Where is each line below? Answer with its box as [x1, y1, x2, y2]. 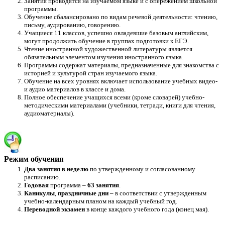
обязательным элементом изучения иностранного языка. [24, 53, 183, 61]
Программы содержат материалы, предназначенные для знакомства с [24, 61, 219, 69]
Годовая [24, 181, 49, 189]
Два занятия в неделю [24, 165, 88, 173]
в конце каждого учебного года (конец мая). [85, 205, 209, 213]
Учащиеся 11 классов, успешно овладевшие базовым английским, [24, 29, 208, 37]
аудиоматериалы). [24, 109, 74, 117]
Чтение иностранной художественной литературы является [24, 45, 192, 53]
